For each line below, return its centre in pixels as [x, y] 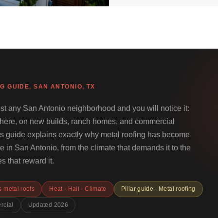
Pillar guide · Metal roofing [158, 189]
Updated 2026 [48, 205]
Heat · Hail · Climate [78, 189]
